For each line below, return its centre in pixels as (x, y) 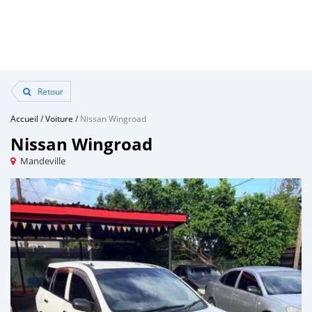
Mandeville (43, 161)
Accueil (24, 118)
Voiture (59, 118)
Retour (49, 91)
